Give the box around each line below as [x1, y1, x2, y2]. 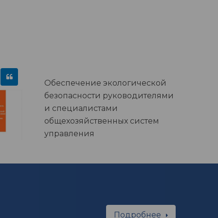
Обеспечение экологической [44, 78, 166, 88]
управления [44, 129, 94, 138]
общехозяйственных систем [44, 116, 159, 126]
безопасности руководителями [44, 91, 174, 100]
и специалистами [44, 104, 118, 113]
